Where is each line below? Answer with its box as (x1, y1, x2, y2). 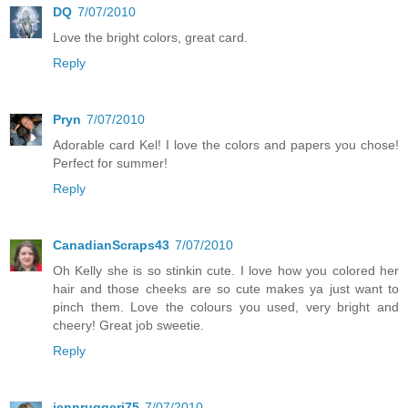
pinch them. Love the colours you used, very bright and (53, 300, 399, 315)
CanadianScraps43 (53, 238, 169, 253)
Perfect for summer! (53, 156, 168, 171)
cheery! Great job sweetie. (53, 318, 204, 333)
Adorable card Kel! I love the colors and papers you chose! (53, 138, 399, 153)
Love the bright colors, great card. (53, 30, 248, 46)
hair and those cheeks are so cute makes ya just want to (53, 281, 399, 297)
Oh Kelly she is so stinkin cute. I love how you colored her (53, 263, 399, 279)
